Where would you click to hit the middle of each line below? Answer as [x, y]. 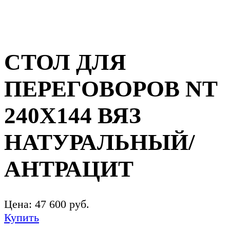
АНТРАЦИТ [69, 169]
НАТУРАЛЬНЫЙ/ [100, 142]
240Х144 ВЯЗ [73, 116]
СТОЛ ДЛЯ [65, 62]
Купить [22, 218]
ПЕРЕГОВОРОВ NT [111, 89]
